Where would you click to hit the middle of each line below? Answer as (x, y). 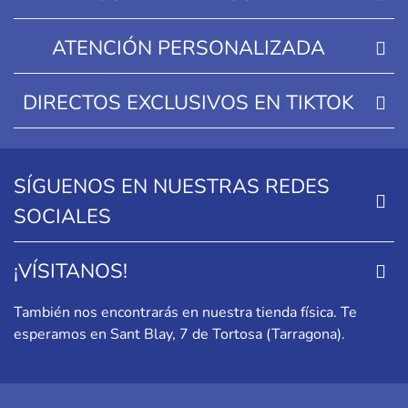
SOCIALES (62, 217)
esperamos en (62, 335)
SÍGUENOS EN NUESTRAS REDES (172, 187)
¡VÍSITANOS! (71, 272)
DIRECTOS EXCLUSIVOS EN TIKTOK (188, 103)
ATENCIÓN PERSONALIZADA (188, 49)
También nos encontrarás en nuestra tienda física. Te (185, 313)
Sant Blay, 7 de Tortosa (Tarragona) (226, 335)
